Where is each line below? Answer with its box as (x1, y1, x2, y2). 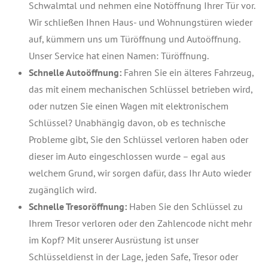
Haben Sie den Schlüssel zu (127, 200, 243, 212)
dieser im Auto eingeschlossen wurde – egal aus (29, 150, 226, 162)
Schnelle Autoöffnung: (29, 66, 121, 78)
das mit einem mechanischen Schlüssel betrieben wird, (29, 83, 252, 95)
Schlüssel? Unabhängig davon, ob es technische (29, 117, 226, 129)
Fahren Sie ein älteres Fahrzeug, (121, 66, 254, 78)
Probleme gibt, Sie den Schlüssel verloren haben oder (29, 133, 248, 145)
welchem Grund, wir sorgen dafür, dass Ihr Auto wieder (29, 167, 251, 179)
